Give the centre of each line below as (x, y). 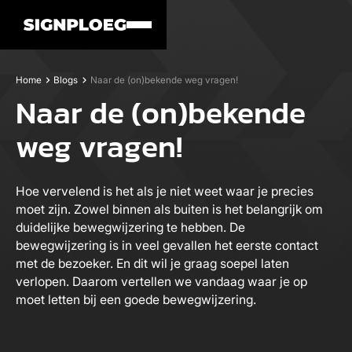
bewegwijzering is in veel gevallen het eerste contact (167, 245)
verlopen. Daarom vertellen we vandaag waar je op (161, 281)
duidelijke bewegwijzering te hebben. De (130, 227)
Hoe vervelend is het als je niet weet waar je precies (164, 191)
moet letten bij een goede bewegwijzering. (136, 299)
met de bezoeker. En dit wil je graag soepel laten (152, 263)
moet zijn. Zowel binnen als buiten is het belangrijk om (169, 209)
